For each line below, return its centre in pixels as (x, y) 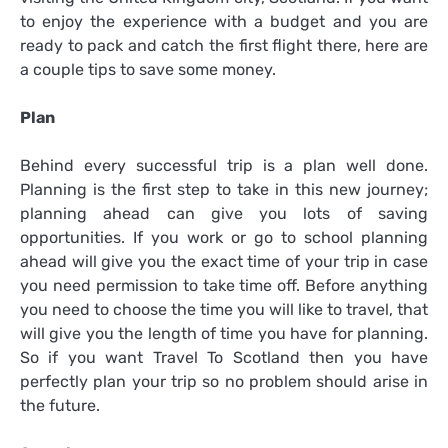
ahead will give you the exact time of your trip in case (224, 262)
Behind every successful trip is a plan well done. (224, 166)
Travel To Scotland (226, 358)
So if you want (86, 358)
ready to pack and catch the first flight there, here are (224, 45)
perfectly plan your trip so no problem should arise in (224, 382)
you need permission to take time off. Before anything (224, 286)
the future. (60, 406)
